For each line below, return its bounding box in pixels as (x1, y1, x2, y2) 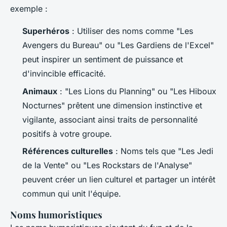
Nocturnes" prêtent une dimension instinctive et (22, 100, 202, 110)
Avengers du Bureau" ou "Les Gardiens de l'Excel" (22, 40, 214, 51)
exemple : (10, 4, 48, 14)
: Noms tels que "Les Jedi (113, 145, 213, 156)
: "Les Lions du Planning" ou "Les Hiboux (57, 86, 216, 96)
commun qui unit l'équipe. (22, 188, 121, 199)
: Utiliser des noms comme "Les (69, 26, 193, 36)
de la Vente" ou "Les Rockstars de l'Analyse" (22, 160, 192, 170)
